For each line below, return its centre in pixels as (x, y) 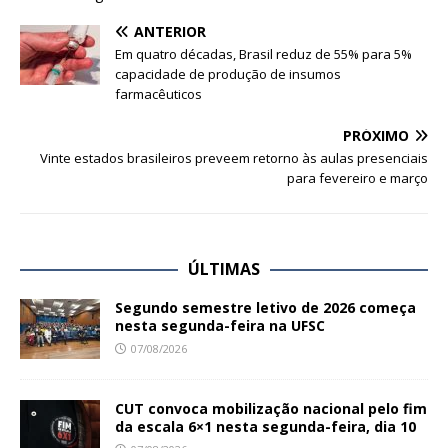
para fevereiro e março (357, 178)
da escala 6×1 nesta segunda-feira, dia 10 (265, 427)
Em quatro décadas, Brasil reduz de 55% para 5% (263, 54)
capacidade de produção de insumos (228, 74)
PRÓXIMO (376, 136)
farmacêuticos (158, 94)
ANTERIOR (170, 32)
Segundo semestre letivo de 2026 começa (265, 308)
